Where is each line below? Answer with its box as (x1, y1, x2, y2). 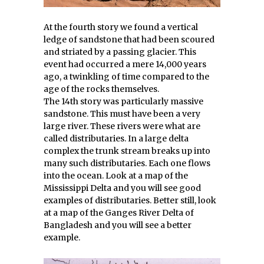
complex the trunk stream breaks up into (44, 146, 210, 156)
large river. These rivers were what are (44, 121, 200, 131)
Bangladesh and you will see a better (44, 220, 192, 230)
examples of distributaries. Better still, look (44, 195, 216, 206)
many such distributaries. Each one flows (44, 158, 210, 169)
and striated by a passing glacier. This (44, 47, 196, 57)
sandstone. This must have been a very (44, 108, 200, 119)
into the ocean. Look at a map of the (44, 170, 188, 181)
